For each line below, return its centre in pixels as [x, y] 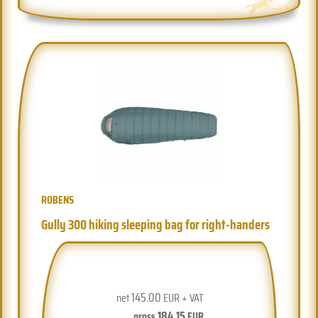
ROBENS [58, 199]
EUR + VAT [182, 297]
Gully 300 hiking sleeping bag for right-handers [156, 224]
